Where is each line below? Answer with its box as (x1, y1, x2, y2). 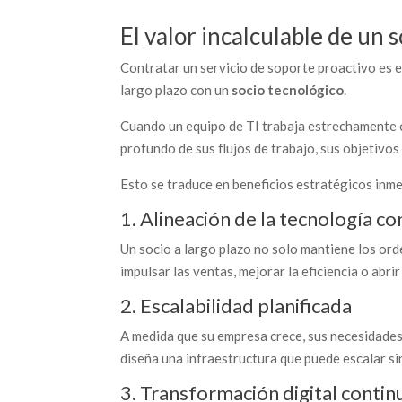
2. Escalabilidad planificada (120, 293, 353, 318)
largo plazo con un (120, 82, 232, 98)
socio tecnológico (232, 82, 345, 98)
